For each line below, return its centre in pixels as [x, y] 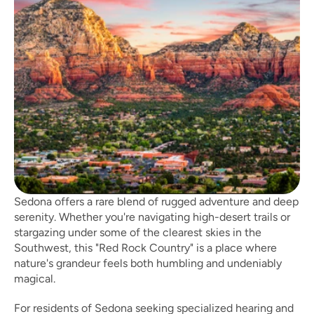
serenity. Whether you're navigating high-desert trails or [152, 217]
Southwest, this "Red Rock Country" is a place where [145, 248]
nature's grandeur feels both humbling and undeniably [148, 263]
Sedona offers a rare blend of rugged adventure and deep [156, 202]
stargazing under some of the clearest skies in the [138, 232]
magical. [36, 279]
